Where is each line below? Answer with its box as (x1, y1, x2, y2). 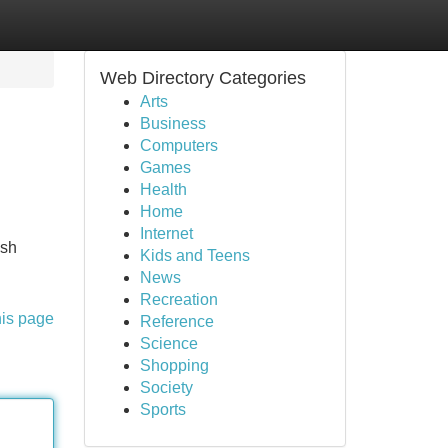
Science (139, 335, 198, 352)
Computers (139, 137, 218, 154)
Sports (139, 401, 186, 418)
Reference (139, 313, 214, 330)
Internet (139, 225, 193, 242)
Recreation (139, 291, 218, 308)
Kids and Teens (139, 247, 250, 264)
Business (139, 115, 206, 132)
